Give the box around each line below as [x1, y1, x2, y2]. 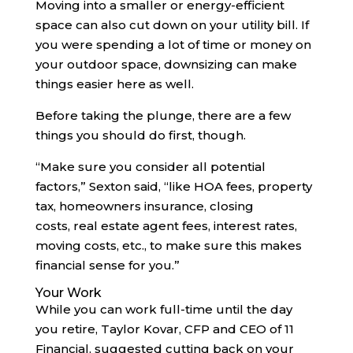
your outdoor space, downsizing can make [35, 56, 297, 72]
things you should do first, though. [35, 127, 246, 143]
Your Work [35, 284, 102, 300]
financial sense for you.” [35, 257, 180, 273]
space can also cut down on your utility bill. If [35, 17, 309, 32]
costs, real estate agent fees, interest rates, [35, 217, 297, 233]
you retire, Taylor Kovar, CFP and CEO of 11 [35, 321, 294, 336]
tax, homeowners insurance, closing [35, 198, 254, 214]
